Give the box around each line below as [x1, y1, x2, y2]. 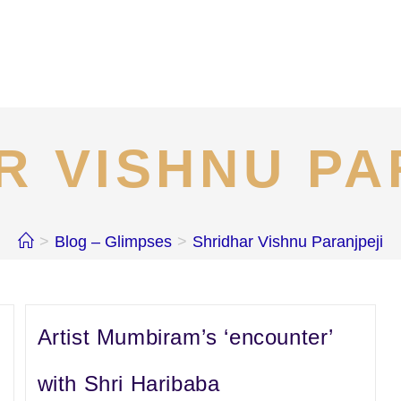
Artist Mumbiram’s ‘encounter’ [37, 325, 334, 349]
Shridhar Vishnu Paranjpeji [192, 233, 383, 251]
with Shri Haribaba [37, 371, 220, 396]
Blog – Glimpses [55, 233, 172, 251]
